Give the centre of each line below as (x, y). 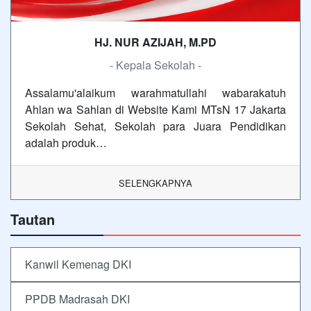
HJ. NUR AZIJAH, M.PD (155, 42)
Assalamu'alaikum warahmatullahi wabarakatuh (155, 92)
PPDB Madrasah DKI (77, 299)
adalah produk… (66, 142)
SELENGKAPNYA (155, 183)
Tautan (33, 219)
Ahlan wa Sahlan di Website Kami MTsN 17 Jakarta (155, 109)
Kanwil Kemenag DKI (78, 264)
